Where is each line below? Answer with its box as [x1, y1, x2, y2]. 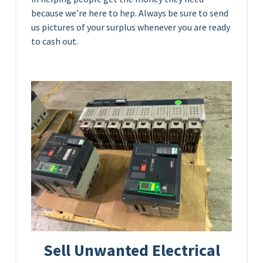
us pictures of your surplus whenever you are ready [31, 21, 230, 33]
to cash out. [31, 35, 78, 47]
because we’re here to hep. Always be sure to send [31, 6, 228, 19]
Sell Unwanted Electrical [43, 240, 220, 261]
